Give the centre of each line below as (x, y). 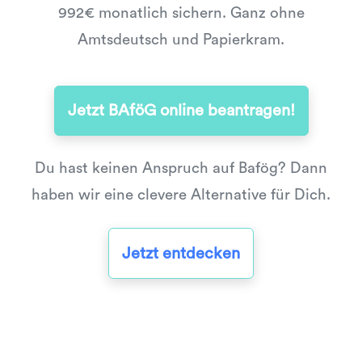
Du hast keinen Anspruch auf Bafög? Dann (181, 169)
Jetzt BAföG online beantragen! (181, 111)
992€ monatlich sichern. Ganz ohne (181, 13)
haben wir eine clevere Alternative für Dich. (181, 196)
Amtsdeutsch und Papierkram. (181, 40)
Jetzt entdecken (181, 253)
